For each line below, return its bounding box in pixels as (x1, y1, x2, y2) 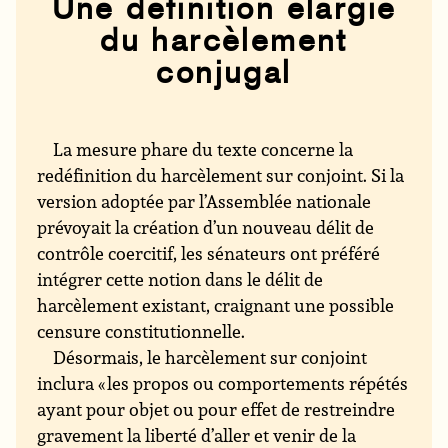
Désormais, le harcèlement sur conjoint (53, 345, 368, 370)
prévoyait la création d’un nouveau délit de (37, 215, 375, 240)
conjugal (156, 53, 292, 92)
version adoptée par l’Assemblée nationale (37, 189, 372, 214)
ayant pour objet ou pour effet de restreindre (37, 397, 396, 422)
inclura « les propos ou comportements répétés (37, 371, 409, 396)
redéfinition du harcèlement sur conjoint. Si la (37, 163, 405, 188)
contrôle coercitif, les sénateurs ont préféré (37, 241, 381, 266)
